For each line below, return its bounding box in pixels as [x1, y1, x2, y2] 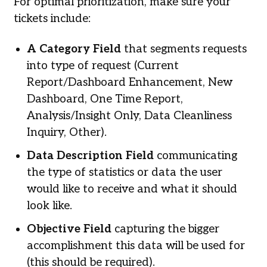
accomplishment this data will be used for [27, 239, 246, 253]
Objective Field [27, 222, 112, 237]
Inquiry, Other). [27, 125, 107, 139]
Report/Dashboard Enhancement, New [27, 75, 233, 89]
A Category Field [27, 42, 122, 56]
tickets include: [13, 12, 91, 26]
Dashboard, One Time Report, [27, 92, 184, 106]
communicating [154, 149, 238, 163]
